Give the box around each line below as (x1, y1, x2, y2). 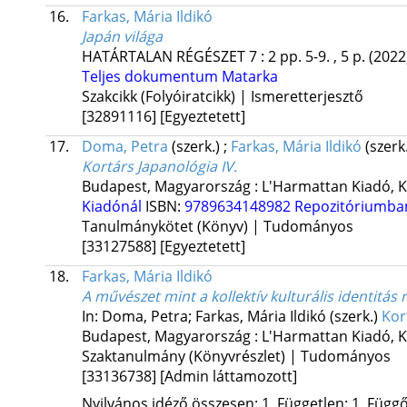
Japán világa (81, 26, 163, 47)
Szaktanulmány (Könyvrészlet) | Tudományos (81, 346, 391, 367)
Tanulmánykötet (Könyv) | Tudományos (81, 216, 353, 237)
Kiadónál (81, 196, 145, 217)
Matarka (221, 66, 278, 87)
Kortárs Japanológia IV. (81, 156, 237, 177)
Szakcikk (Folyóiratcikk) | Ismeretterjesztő (81, 86, 363, 107)
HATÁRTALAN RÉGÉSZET (81, 46, 245, 67)
